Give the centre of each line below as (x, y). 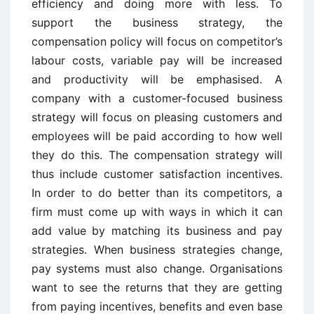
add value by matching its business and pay (157, 231)
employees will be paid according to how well (157, 136)
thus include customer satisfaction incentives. (157, 174)
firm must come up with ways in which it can (157, 212)
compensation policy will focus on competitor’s (157, 42)
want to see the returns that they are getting (157, 288)
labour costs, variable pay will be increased (157, 61)
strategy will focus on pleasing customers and (157, 117)
